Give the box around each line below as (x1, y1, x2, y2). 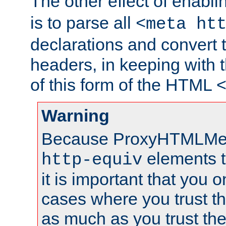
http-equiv (41, 150, 142, 170)
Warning (41, 106, 109, 126)
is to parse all (30, 13, 136, 33)
